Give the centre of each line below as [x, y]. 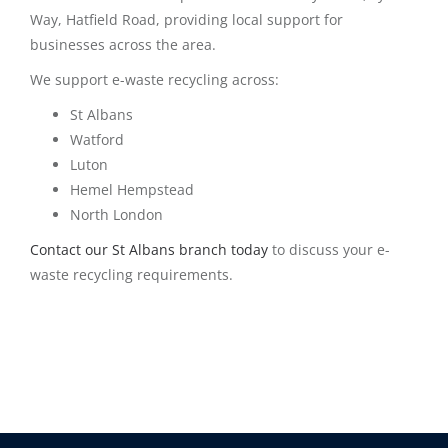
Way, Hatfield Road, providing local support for [186, 19]
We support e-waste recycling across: [154, 79]
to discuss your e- [329, 249]
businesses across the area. [123, 44]
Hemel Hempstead [132, 189]
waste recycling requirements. [131, 274]
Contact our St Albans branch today [149, 249]
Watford [97, 139]
